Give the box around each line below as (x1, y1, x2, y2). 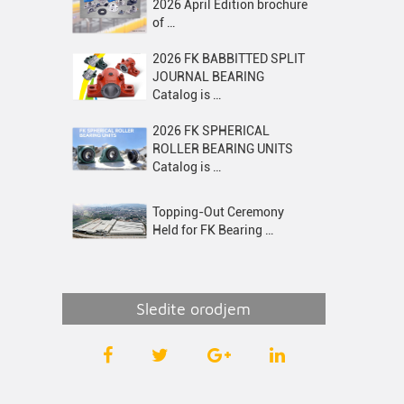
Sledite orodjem (136, 299, 252, 318)
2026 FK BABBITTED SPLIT (151, 51, 305, 66)
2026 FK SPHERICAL (151, 124, 270, 138)
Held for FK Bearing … (151, 223, 273, 237)
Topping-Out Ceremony (151, 205, 284, 219)
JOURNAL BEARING (151, 69, 264, 84)
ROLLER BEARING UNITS (151, 142, 293, 156)
